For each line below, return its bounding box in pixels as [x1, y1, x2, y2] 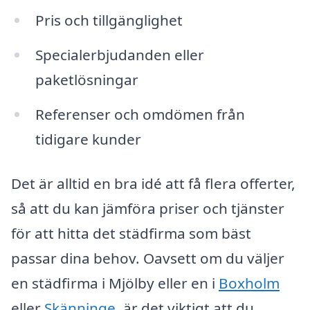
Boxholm [219, 273, 280, 293]
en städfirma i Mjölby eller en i [11, 273, 219, 293]
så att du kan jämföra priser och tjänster [11, 198, 284, 218]
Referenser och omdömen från [35, 104, 245, 125]
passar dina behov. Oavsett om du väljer [11, 248, 284, 268]
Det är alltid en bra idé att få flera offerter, [11, 173, 295, 193]
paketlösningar [35, 70, 138, 90]
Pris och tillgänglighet [35, 10, 183, 30]
